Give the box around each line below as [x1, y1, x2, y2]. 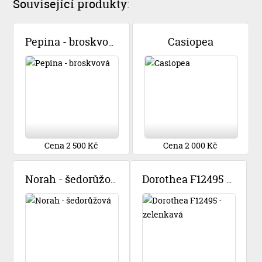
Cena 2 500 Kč [44, 140, 99, 151]
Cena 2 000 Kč [163, 140, 218, 151]
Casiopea [167, 35, 213, 49]
